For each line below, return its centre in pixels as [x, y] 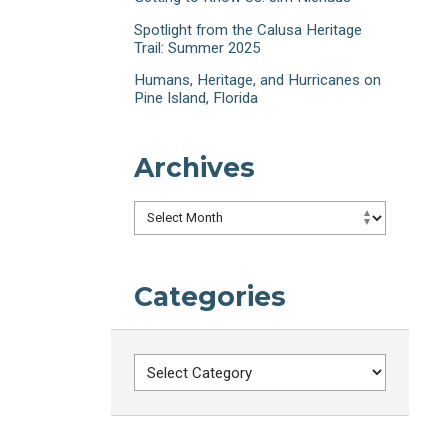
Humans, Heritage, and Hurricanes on [258, 79]
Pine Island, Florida [196, 97]
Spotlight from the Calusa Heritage [248, 29]
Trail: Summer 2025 [197, 47]
